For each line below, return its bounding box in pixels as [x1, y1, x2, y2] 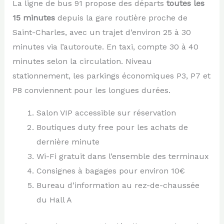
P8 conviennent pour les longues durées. [12, 85, 170, 95]
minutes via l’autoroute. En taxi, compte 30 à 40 [12, 41, 198, 51]
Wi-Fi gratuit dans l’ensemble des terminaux [36, 151, 209, 161]
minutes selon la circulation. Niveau [12, 56, 152, 66]
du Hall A [36, 194, 72, 204]
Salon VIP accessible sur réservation [36, 107, 176, 117]
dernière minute [36, 136, 99, 146]
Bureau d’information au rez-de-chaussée [36, 180, 199, 190]
